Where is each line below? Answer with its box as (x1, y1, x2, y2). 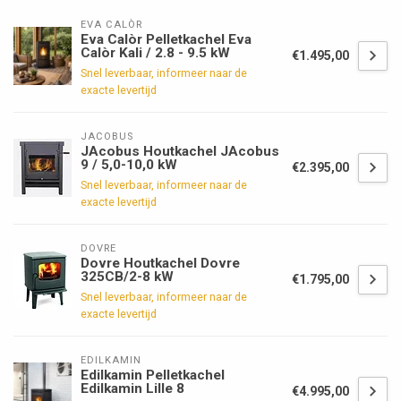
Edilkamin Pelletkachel (81, 366, 225, 383)
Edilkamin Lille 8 (81, 380, 184, 397)
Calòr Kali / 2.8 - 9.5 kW (81, 44, 230, 61)
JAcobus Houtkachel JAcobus (81, 142, 279, 159)
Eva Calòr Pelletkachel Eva (81, 30, 252, 47)
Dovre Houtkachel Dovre (81, 254, 240, 271)
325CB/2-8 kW (81, 268, 174, 285)
